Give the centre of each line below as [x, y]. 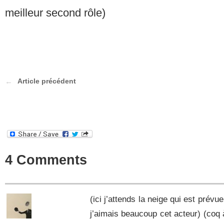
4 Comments [46, 159]
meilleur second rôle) [55, 13]
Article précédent [47, 81]
